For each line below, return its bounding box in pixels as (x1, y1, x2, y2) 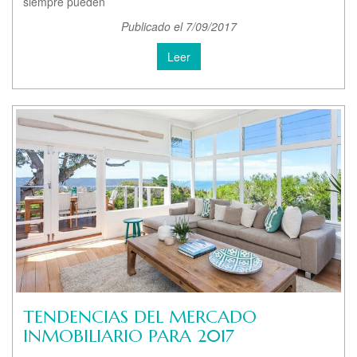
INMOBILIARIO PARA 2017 (23, 324, 234, 347)
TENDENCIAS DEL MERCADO (23, 305, 257, 328)
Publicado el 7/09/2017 (120, 18, 237, 35)
